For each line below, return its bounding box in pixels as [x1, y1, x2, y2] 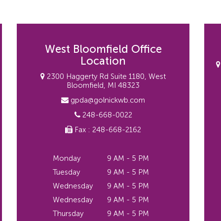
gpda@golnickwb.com [69, 96, 145, 105]
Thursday [52, 209, 83, 218]
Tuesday [52, 168, 80, 177]
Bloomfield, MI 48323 [67, 81, 140, 90]
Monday [52, 154, 80, 163]
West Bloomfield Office [44, 42, 162, 56]
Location [80, 54, 126, 68]
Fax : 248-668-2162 [73, 125, 141, 134]
